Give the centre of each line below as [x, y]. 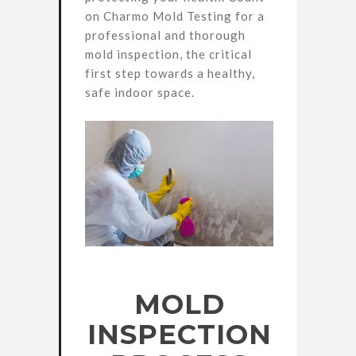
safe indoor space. [140, 92]
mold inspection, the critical [168, 54]
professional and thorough [165, 35]
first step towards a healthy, [170, 73]
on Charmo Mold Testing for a [175, 16]
